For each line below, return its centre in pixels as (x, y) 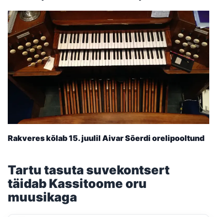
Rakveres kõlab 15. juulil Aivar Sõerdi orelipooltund (106, 138)
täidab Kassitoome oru (77, 183)
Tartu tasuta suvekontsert (89, 170)
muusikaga (42, 197)
